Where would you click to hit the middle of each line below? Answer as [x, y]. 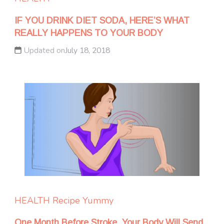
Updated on [44, 50]
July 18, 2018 [87, 50]
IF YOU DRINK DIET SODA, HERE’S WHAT [102, 20]
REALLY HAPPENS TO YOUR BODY [89, 33]
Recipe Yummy [83, 200]
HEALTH [32, 200]
